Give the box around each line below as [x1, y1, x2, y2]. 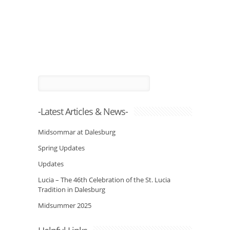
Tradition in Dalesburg [38, 185, 105, 194]
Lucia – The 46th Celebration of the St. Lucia [38, 175, 170, 184]
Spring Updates [38, 143, 85, 152]
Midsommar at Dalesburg [38, 127, 116, 137]
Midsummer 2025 [38, 201, 91, 210]
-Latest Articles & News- [38, 105, 128, 118]
